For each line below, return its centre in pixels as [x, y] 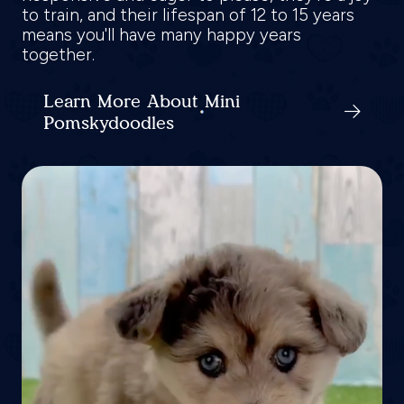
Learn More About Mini [142, 101]
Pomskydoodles [109, 123]
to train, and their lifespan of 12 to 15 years [188, 15]
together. [60, 55]
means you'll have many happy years [161, 35]
